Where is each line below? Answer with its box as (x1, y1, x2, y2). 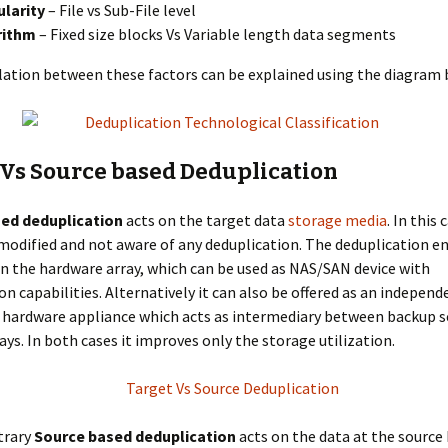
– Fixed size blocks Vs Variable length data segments (36, 24, 396, 44)
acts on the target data (123, 210, 288, 230)
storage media (288, 210, 387, 230)
